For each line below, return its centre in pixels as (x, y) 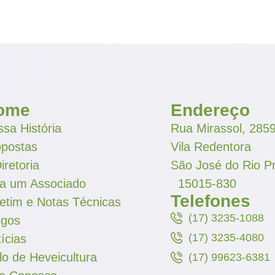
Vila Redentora (211, 146)
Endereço (210, 110)
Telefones (210, 201)
